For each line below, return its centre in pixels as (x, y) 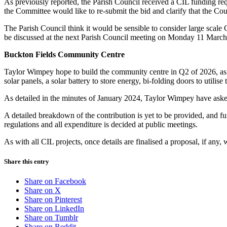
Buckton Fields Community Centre (64, 54)
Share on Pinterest (53, 199)
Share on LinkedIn (54, 208)
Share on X (43, 190)
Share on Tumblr (51, 217)
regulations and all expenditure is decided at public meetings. (101, 124)
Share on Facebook (55, 181)
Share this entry (27, 161)
